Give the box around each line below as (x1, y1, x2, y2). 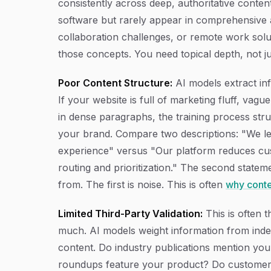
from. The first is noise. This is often (58, 178, 226, 191)
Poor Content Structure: (58, 77, 172, 89)
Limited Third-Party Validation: (58, 207, 203, 220)
